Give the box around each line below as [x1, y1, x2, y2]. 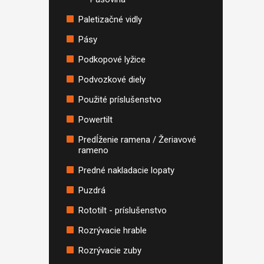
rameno [78, 145, 108, 156]
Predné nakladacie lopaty [78, 165, 174, 176]
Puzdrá [78, 185, 105, 196]
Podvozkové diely [78, 74, 146, 85]
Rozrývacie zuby [78, 245, 141, 256]
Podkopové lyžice [78, 54, 146, 65]
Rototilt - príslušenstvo [78, 205, 167, 216]
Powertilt [78, 114, 113, 125]
